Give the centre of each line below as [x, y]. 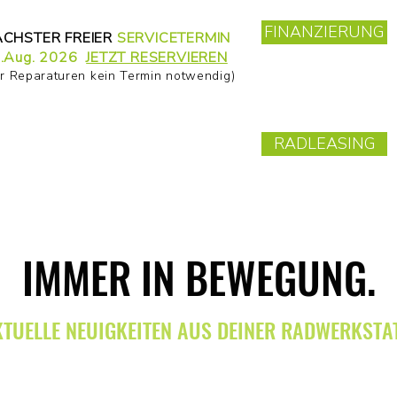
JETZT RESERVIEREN [157, 58]
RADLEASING [324, 144]
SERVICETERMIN [174, 38]
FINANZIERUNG [324, 32]
